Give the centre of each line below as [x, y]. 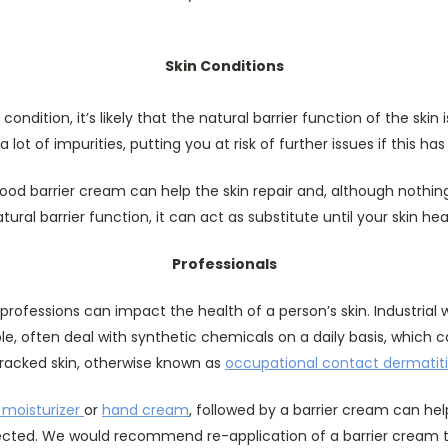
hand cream [145, 410]
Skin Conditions [224, 66]
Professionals [224, 264]
